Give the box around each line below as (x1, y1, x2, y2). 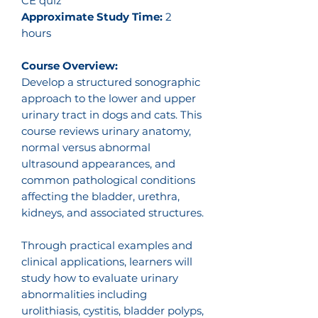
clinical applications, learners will (21, 255, 192, 268)
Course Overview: (21, 59, 118, 72)
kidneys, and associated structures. (21, 206, 204, 219)
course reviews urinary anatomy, (21, 124, 191, 138)
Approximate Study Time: (21, 10, 163, 23)
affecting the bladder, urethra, (21, 190, 180, 203)
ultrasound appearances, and (21, 157, 175, 170)
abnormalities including (21, 287, 147, 301)
